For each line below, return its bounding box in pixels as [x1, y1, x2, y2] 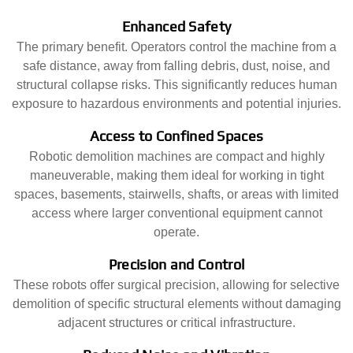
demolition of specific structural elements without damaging [12, 297, 341, 311]
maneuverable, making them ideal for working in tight [29, 168, 324, 182]
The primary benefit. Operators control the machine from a [17, 39, 336, 54]
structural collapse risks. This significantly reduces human [16, 77, 337, 91]
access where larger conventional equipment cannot [31, 206, 322, 220]
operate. [154, 225, 199, 239]
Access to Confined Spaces [89, 127, 264, 144]
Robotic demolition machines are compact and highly [28, 149, 325, 163]
